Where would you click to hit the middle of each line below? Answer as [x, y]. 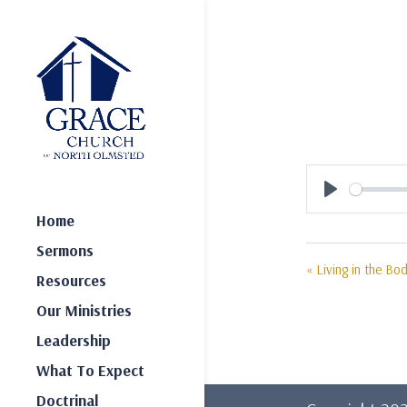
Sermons [65, 251]
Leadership [74, 341]
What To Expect [90, 371]
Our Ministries [84, 311]
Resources [71, 281]
